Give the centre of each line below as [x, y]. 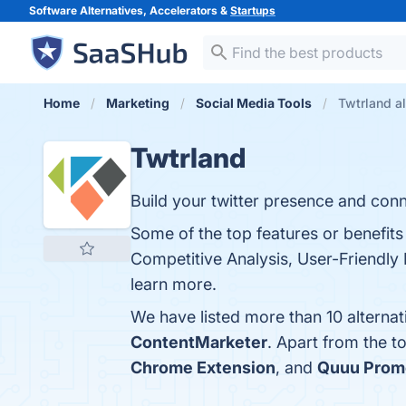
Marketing [138, 103]
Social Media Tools [254, 103]
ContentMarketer [199, 342]
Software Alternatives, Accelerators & [130, 10]
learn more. [174, 284]
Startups [253, 10]
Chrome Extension [203, 367]
